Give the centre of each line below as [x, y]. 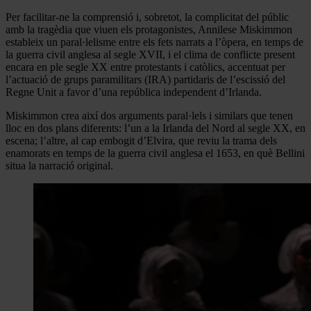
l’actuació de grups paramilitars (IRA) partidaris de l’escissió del [145, 79]
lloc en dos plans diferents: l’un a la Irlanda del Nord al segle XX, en [155, 128]
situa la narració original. [59, 165]
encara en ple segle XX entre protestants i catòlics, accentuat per [145, 67]
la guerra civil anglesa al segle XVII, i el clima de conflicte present [150, 54]
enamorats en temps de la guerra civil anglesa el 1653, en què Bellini [155, 153]
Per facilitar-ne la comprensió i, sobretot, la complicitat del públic [147, 17]
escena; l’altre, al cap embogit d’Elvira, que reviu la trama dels [141, 140]
